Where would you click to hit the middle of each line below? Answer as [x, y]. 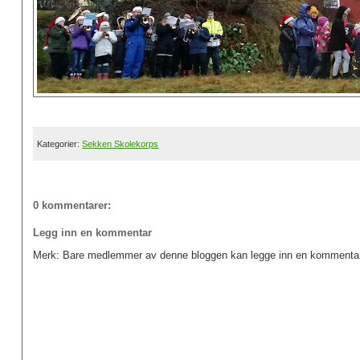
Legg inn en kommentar [92, 233]
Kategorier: [60, 143]
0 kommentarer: [72, 205]
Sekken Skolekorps [121, 143]
